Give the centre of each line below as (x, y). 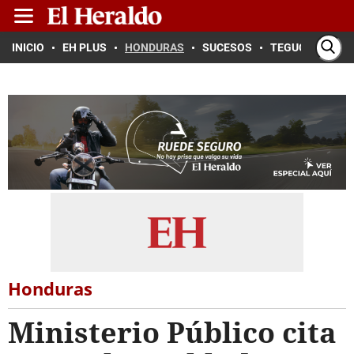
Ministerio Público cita (172, 332)
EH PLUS (85, 47)
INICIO (28, 47)
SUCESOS (227, 47)
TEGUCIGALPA (307, 47)
